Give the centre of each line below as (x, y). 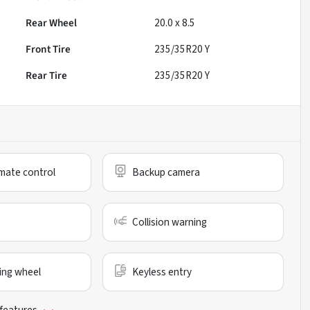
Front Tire (48, 49)
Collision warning (170, 222)
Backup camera (166, 173)
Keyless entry (162, 272)
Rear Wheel (52, 23)
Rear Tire (47, 76)
